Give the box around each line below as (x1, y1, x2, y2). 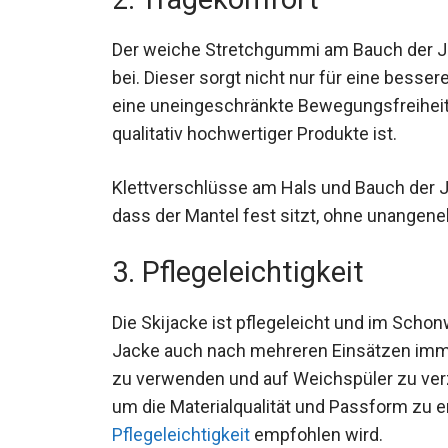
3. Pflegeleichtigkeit (112, 254, 364, 289)
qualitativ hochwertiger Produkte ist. (112, 123, 397, 145)
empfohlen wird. (250, 423, 383, 445)
